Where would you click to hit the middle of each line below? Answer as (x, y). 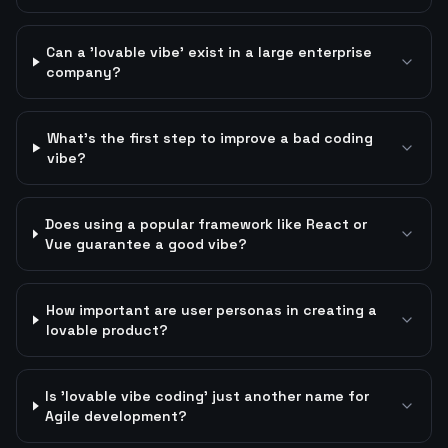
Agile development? (116, 416)
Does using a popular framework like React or (205, 224)
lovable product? (106, 330)
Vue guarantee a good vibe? (145, 244)
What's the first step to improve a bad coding (210, 138)
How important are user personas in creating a (211, 310)
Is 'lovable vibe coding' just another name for (207, 396)
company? (84, 72)
